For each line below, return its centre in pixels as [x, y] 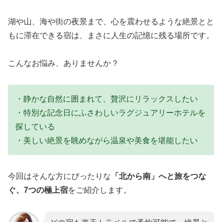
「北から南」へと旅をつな [159, 176]
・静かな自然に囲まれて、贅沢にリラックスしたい [107, 99]
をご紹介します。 [100, 190]
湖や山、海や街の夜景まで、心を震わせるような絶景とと [111, 21]
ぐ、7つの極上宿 [38, 190]
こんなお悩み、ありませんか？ [63, 63]
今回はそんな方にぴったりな [59, 176]
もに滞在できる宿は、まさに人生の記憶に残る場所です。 [111, 35]
